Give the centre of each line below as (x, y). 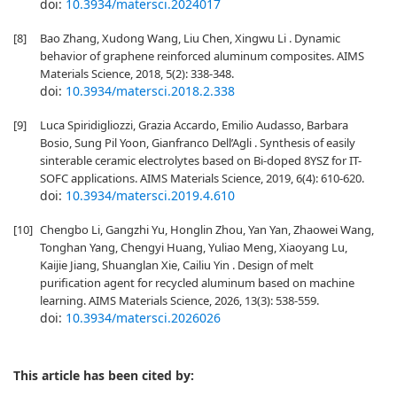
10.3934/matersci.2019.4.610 (150, 195)
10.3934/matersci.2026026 (143, 318)
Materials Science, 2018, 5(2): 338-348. (137, 74)
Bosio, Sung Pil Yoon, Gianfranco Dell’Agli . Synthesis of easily (198, 143)
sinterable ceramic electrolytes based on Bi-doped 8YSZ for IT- (201, 160)
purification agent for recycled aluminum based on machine (197, 283)
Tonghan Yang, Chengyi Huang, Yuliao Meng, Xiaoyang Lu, (194, 247)
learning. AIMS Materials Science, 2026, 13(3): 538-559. (179, 300)
